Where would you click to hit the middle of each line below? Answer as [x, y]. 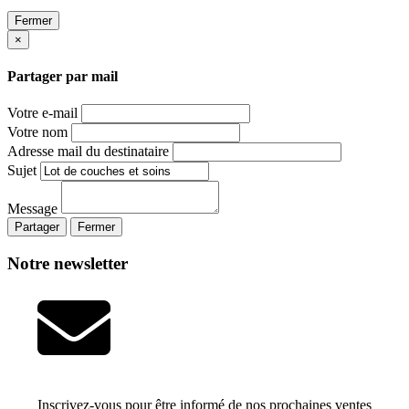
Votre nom [37, 132]
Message [32, 209]
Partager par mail [63, 77]
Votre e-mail [42, 113]
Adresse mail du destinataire [88, 152]
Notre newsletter [68, 263]
